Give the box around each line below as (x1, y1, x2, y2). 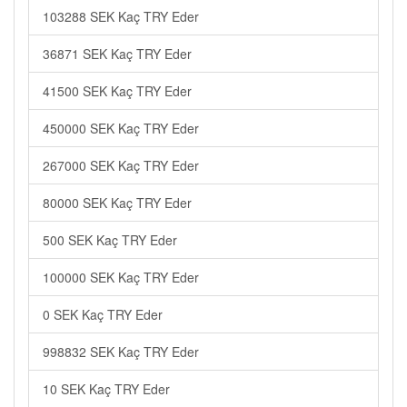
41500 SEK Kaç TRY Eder (43, 82, 192, 100)
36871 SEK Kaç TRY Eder (43, 45, 192, 63)
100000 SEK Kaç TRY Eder (43, 268, 199, 286)
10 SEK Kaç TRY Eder (43, 380, 170, 398)
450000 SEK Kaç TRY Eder (43, 119, 199, 137)
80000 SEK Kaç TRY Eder (43, 194, 192, 212)
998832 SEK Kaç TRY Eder (43, 342, 199, 361)
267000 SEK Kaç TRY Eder (43, 156, 199, 174)
